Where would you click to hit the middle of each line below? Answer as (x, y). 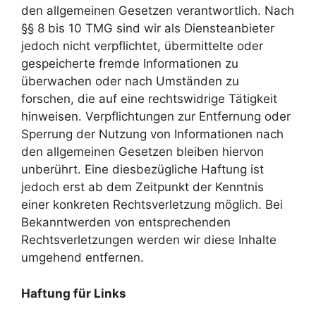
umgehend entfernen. (83, 257)
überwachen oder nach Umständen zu (130, 81)
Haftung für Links (74, 293)
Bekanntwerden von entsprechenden (126, 222)
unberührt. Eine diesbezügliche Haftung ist (142, 169)
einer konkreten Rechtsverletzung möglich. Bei (152, 205)
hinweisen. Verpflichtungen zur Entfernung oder (156, 116)
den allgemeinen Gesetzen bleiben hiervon (142, 152)
